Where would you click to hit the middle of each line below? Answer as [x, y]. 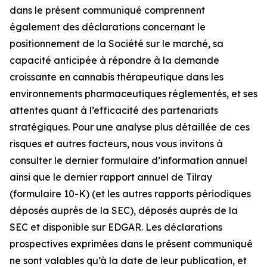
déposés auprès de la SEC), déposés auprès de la [124, 210]
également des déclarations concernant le [108, 27]
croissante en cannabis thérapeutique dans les [117, 77]
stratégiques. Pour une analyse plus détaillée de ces [130, 127]
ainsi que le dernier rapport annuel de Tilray [111, 177]
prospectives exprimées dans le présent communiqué [131, 244]
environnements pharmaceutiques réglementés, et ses [133, 94]
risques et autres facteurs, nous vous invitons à [116, 144]
